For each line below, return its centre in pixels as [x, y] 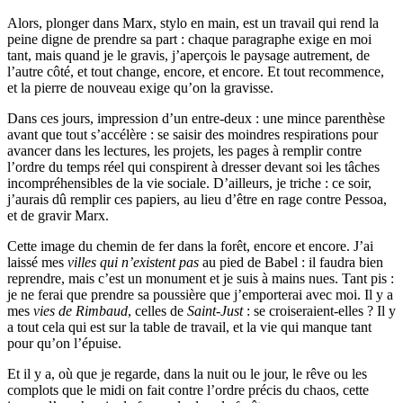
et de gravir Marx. [58, 215]
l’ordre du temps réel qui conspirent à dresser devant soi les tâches [193, 166]
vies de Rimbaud [81, 310]
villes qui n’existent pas [133, 262]
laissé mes [37, 262]
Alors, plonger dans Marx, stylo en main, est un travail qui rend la [193, 22]
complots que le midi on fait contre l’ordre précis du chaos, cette [188, 390]
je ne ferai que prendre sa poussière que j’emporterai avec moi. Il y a [200, 294]
